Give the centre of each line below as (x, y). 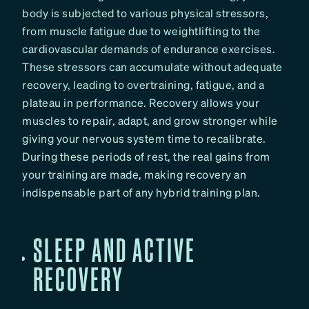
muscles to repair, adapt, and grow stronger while (150, 120)
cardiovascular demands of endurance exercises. (149, 48)
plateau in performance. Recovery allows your (141, 102)
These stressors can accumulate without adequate (152, 66)
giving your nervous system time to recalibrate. (144, 138)
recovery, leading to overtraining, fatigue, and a (143, 84)
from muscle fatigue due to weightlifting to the (141, 30)
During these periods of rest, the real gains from (146, 156)
